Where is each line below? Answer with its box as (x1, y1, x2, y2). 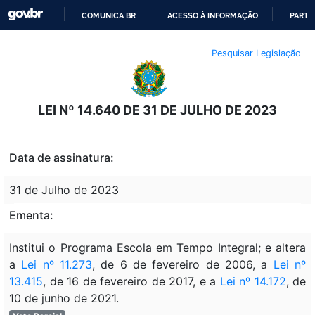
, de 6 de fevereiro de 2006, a (92, 257, 274, 271)
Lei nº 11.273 (21, 257, 93, 271)
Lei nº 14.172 (219, 274, 286, 288)
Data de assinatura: (9, 150, 114, 165)
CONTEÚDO (157, 84, 201, 94)
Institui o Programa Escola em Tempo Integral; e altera (9, 240, 306, 255)
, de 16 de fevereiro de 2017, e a (43, 274, 220, 288)
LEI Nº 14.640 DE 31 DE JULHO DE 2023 (38, 102, 277, 117)
